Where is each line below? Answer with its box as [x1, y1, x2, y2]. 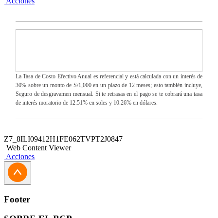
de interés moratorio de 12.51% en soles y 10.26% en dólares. [16, 99, 158, 106]
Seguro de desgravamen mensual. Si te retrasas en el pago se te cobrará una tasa [16, 91, 202, 97]
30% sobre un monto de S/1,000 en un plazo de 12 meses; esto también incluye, [16, 82, 202, 89]
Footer [4, 194, 30, 204]
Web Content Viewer [6, 144, 71, 152]
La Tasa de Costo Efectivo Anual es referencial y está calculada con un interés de [16, 73, 202, 80]
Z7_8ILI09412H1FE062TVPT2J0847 [4, 135, 123, 143]
